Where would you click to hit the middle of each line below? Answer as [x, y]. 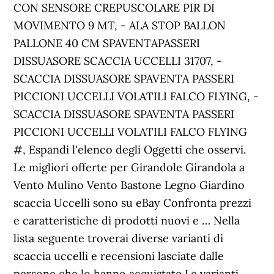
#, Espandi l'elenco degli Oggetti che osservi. [130, 150]
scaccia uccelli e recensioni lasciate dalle [119, 256]
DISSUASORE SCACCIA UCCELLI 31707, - [118, 61]
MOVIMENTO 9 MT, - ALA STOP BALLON [120, 25]
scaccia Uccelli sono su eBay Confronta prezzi [133, 203]
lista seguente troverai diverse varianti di [119, 238]
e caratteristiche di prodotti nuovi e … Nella [127, 220]
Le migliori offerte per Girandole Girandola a [129, 167]
